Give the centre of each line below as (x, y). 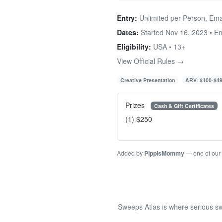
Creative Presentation (147, 80)
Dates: (128, 32)
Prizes (136, 105)
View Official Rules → (150, 61)
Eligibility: (134, 46)
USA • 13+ (168, 46)
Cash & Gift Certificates (184, 106)
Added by (131, 153)
